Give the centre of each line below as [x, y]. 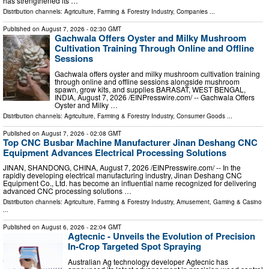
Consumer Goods [201, 116]
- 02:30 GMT [103, 29]
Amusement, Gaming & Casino [219, 202]
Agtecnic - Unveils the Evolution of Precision [162, 236]
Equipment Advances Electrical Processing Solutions [115, 152]
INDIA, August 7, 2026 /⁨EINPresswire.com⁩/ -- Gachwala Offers [155, 97]
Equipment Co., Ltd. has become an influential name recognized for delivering [130, 183]
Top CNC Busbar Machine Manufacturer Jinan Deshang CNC [130, 142]
